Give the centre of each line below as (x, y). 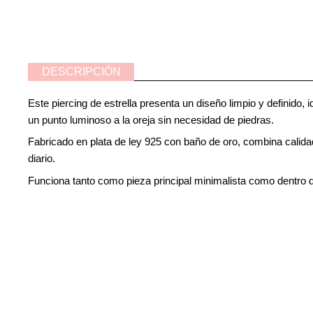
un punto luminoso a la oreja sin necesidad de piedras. (151, 119)
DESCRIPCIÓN (81, 71)
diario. (42, 159)
